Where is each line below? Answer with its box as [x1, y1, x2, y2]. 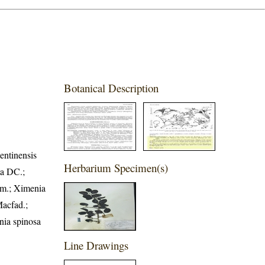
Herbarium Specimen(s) [64, 160, 169, 175]
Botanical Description [64, 80, 159, 95]
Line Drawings [64, 237, 129, 253]
